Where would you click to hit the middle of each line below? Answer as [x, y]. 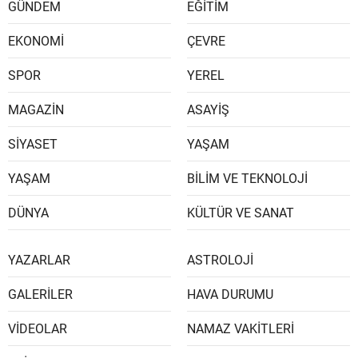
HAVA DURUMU [230, 295]
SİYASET [33, 145]
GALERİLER [40, 295]
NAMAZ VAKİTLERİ [241, 329]
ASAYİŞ [208, 110]
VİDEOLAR [38, 329]
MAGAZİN [36, 110]
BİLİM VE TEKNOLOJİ [247, 179]
